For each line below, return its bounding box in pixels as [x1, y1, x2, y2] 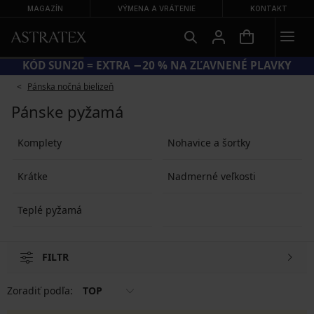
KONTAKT [250, 4, 287, 13]
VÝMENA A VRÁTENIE [117, 4, 196, 13]
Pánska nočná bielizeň [27, 81, 114, 93]
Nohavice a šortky [167, 135, 250, 149]
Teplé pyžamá [17, 203, 82, 217]
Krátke [17, 169, 48, 183]
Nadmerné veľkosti [167, 169, 256, 183]
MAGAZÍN [27, 4, 63, 13]
